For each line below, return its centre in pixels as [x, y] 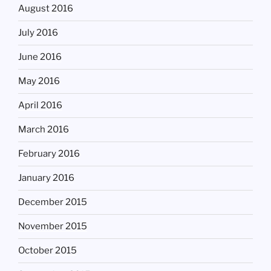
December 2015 [53, 202]
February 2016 [49, 154]
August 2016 [46, 9]
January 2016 [46, 178]
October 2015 [47, 251]
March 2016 [44, 130]
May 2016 [39, 81]
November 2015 [53, 227]
